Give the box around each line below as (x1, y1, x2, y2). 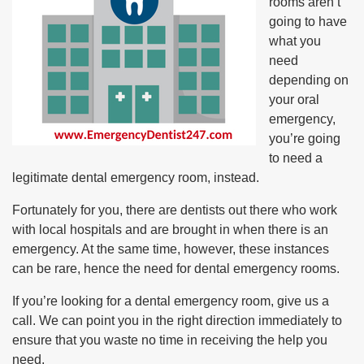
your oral (269, 93, 319, 106)
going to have (269, 15, 347, 28)
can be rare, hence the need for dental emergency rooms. (12, 262, 340, 275)
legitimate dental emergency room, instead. (12, 171, 259, 184)
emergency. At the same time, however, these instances (12, 242, 329, 256)
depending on (269, 73, 349, 87)
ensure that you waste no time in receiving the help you (12, 333, 327, 347)
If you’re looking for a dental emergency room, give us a (12, 294, 329, 308)
